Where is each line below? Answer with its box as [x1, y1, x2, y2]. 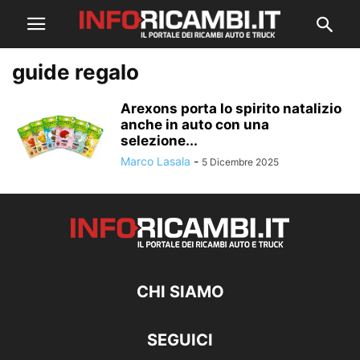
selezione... [121, 133, 198, 149]
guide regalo [12, 59, 139, 84]
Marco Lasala [121, 154, 190, 168]
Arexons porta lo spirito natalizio [121, 100, 342, 117]
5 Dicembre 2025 [202, 156, 279, 168]
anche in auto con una [121, 117, 269, 133]
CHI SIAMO [136, 282, 224, 301]
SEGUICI [147, 330, 213, 350]
